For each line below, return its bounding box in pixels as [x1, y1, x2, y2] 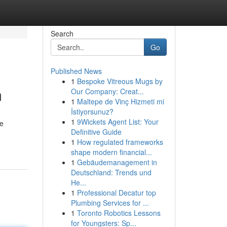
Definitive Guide [70, 127, 122, 137]
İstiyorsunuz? [70, 106, 113, 117]
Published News [50, 66, 102, 76]
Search [50, 28, 73, 39]
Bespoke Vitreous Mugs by [77, 76, 163, 86]
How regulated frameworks [77, 137, 163, 147]
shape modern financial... [70, 147, 152, 157]
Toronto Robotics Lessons [77, 208, 161, 218]
